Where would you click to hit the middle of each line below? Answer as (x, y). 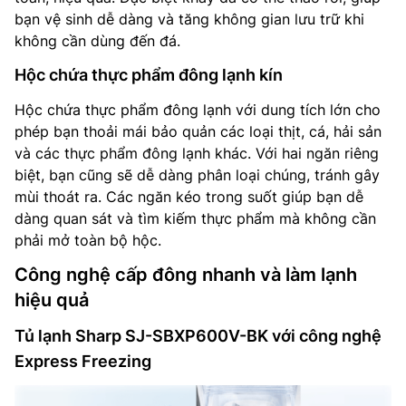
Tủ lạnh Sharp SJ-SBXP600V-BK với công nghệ (198, 336)
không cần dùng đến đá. (97, 41)
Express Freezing (83, 362)
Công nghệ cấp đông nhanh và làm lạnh (186, 275)
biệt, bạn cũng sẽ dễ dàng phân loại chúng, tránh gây (197, 175)
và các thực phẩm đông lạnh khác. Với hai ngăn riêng (197, 154)
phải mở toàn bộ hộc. (88, 241)
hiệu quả (52, 300)
